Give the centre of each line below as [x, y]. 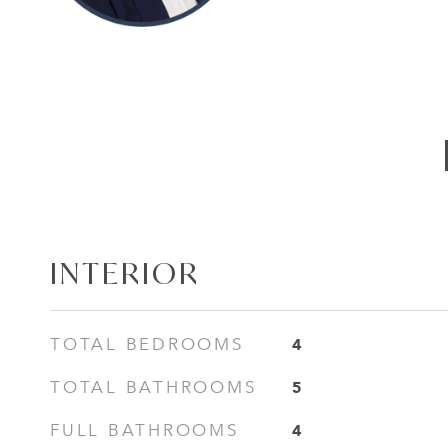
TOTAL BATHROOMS [153, 387]
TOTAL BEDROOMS [147, 344]
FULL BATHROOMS [144, 430]
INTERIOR [125, 273]
